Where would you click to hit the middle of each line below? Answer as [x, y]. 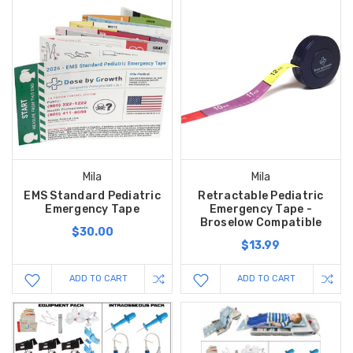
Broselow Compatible [261, 222]
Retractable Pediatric [261, 195]
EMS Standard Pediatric [92, 195]
